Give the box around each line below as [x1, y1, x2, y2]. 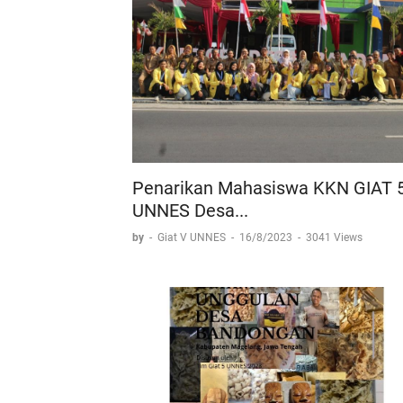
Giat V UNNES [157, 231, 228, 244]
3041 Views [306, 231, 363, 244]
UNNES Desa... [132, 200, 248, 221]
